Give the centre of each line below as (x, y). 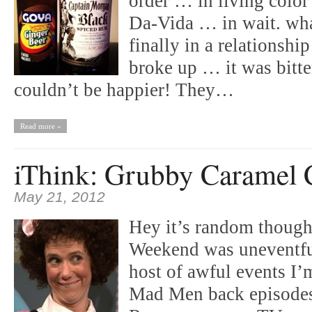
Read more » (40, 126)
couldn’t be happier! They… (124, 90)
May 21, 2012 (60, 197)
